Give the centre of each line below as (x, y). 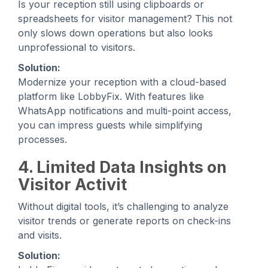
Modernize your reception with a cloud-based (122, 82)
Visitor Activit (72, 184)
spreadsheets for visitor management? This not (125, 18)
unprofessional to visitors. (77, 47)
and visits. (40, 235)
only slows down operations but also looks (115, 33)
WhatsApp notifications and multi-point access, (125, 110)
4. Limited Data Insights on (122, 167)
